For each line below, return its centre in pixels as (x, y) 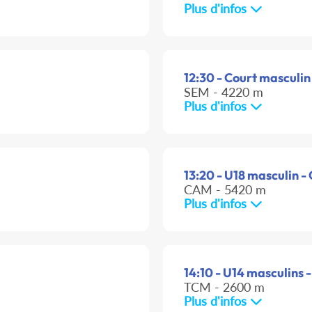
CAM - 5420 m (225, 190)
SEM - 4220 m (224, 92)
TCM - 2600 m (224, 287)
